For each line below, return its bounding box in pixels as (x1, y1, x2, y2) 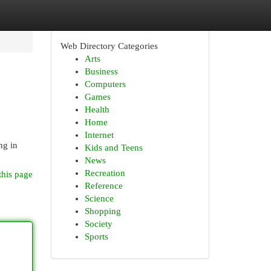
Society (84, 219, 113, 229)
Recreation (84, 168, 125, 178)
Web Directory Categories (60, 41, 158, 51)
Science (84, 194, 114, 203)
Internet (84, 130, 114, 140)
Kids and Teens (84, 143, 143, 152)
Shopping (84, 206, 121, 216)
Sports (84, 232, 108, 241)
